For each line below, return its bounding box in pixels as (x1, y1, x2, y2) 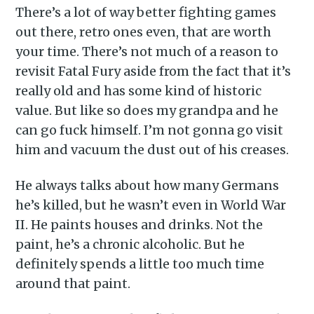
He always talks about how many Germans (15, 177, 280, 193)
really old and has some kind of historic (15, 82, 262, 99)
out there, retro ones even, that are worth (15, 23, 272, 40)
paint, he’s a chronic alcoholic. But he (15, 235, 245, 252)
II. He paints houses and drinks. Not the (15, 216, 264, 233)
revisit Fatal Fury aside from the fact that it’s (15, 62, 292, 79)
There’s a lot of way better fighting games (15, 4, 277, 20)
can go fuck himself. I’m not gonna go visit (15, 121, 284, 138)
